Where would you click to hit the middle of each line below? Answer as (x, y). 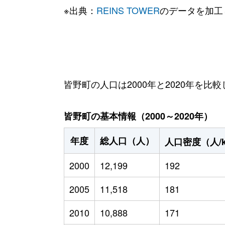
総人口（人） (127, 140)
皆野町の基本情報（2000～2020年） (138, 116)
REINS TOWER (128, 10)
